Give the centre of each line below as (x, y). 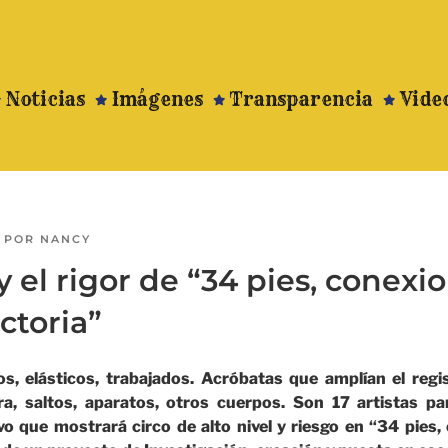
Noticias (46, 99)
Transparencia (302, 99)
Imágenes (158, 99)
